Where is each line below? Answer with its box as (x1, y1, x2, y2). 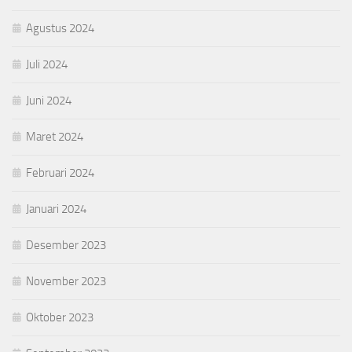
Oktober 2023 (26, 310, 93, 324)
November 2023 (26, 273, 106, 288)
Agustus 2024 (26, 20, 94, 35)
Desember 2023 (26, 237, 106, 252)
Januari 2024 (26, 201, 86, 216)
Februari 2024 (26, 165, 94, 180)
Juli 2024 (26, 57, 68, 71)
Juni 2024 (26, 93, 71, 108)
